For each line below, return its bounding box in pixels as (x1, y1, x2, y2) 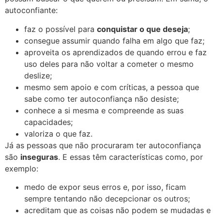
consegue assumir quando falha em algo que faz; (24, 35, 204, 46)
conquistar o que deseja (97, 24, 188, 34)
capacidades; (24, 117, 73, 127)
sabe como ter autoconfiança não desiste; (24, 93, 179, 104)
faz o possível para (24, 24, 97, 34)
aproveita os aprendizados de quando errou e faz (24, 47, 207, 57)
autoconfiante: (5, 5, 60, 15)
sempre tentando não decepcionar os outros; (24, 193, 190, 203)
